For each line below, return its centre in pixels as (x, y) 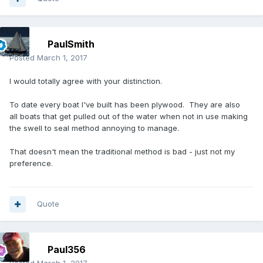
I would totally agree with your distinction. (87, 81)
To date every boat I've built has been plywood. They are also (125, 105)
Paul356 (67, 250)
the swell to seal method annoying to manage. (94, 128)
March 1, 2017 (62, 58)
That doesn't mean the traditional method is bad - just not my (122, 152)
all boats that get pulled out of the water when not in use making (129, 117)
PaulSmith (71, 44)
